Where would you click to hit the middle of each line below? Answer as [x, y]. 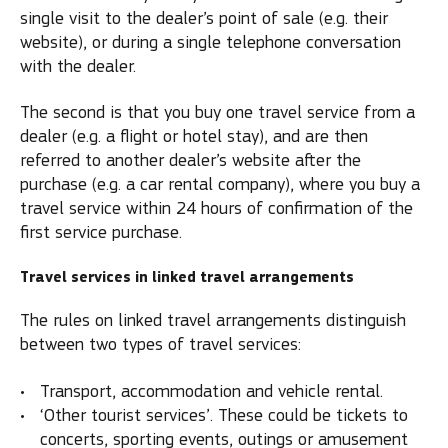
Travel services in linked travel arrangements [187, 277]
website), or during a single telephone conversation [210, 42]
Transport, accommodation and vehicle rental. [211, 391]
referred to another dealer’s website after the [190, 160]
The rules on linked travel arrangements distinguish [213, 320]
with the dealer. [78, 66]
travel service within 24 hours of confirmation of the [216, 208]
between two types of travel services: [160, 344]
